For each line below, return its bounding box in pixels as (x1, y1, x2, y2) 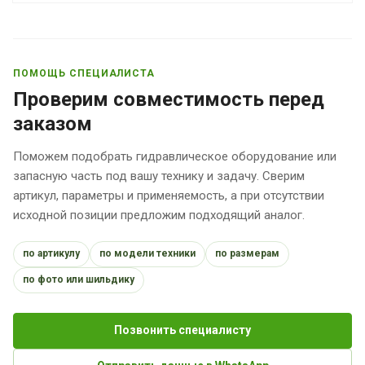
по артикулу (23, 248, 80, 260)
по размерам (215, 248, 279, 260)
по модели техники (99, 248, 196, 260)
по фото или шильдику (23, 274, 134, 286)
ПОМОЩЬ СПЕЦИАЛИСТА (13, 67, 156, 79)
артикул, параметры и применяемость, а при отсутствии (13, 187, 324, 203)
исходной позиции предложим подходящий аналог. (13, 207, 305, 222)
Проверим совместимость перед (13, 87, 324, 111)
